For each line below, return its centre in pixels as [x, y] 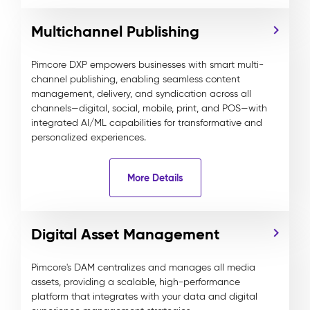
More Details [155, 177]
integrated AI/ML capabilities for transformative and [147, 123]
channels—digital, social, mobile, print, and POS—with [149, 108]
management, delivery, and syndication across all [141, 94]
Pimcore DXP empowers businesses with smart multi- [147, 65]
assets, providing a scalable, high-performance [136, 282]
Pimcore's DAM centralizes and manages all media [143, 267]
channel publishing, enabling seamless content [136, 79]
